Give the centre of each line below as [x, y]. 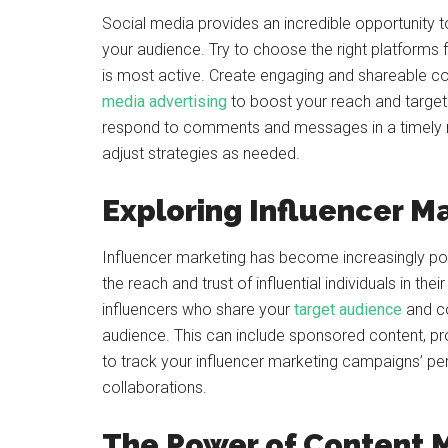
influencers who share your [198, 309]
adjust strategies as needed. [201, 153]
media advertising [164, 101]
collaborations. [154, 387]
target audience [348, 309]
